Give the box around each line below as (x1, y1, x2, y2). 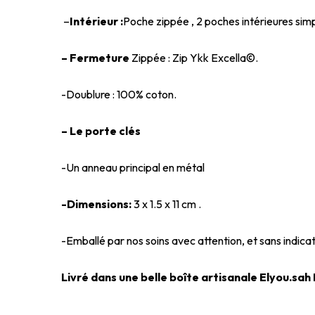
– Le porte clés (61, 123, 143, 138)
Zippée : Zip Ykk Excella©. (131, 50, 258, 65)
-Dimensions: (61, 196, 134, 211)
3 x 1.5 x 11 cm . (134, 196, 201, 211)
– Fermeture (61, 50, 131, 65)
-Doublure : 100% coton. (61, 86, 176, 101)
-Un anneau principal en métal (61, 160, 205, 174)
